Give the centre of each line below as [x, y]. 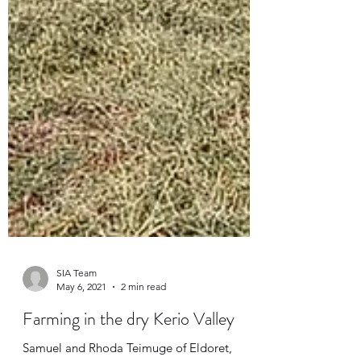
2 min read [143, 331]
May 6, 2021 [81, 331]
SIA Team [77, 317]
